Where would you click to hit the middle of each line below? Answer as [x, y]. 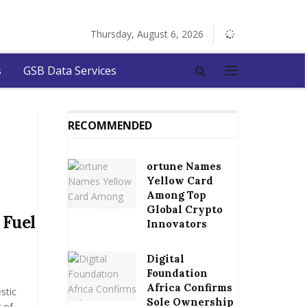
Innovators [176, 224]
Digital [165, 259]
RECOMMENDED [110, 125]
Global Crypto [184, 209]
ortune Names [184, 166]
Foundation [177, 273]
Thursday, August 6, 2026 [147, 34]
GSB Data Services [70, 71]
